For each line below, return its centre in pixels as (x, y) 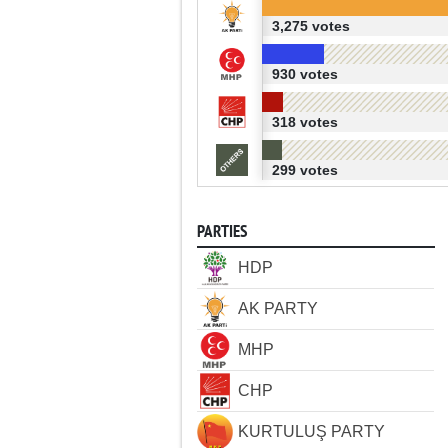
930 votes (304, 74)
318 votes (304, 122)
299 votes (304, 170)
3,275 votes (310, 26)
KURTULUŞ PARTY (311, 431)
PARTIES (222, 232)
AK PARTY (278, 308)
